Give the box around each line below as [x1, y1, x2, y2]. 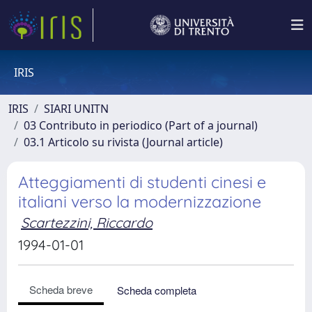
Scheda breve [29, 282, 93, 297]
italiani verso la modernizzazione [18, 192, 261, 212]
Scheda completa [117, 283, 196, 297]
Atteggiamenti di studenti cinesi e [18, 172, 266, 192]
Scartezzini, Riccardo [21, 214, 153, 231]
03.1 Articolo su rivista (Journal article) [24, 134, 223, 150]
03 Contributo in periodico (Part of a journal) [24, 118, 258, 133]
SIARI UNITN [44, 101, 109, 116]
